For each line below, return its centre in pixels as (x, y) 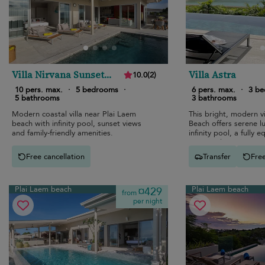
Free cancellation (55, 156)
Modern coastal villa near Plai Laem (74, 114)
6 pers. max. (213, 90)
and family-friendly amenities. (62, 133)
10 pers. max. (39, 90)
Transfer (216, 156)
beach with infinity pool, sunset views (77, 124)
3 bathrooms (214, 98)
